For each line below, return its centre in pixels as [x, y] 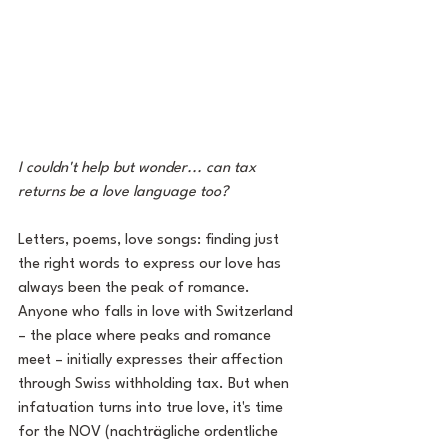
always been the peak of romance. [136, 288]
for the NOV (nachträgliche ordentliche [150, 432]
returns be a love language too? [123, 192]
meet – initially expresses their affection [152, 360]
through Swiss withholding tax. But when [155, 384]
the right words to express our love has [151, 264]
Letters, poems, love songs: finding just [150, 240]
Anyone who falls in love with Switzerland [157, 312]
